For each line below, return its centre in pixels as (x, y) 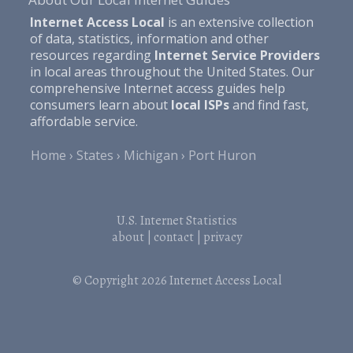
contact (173, 237)
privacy (222, 237)
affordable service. (84, 121)
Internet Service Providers (237, 55)
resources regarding (92, 55)
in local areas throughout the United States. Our (172, 71)
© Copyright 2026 (121, 280)
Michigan (151, 155)
